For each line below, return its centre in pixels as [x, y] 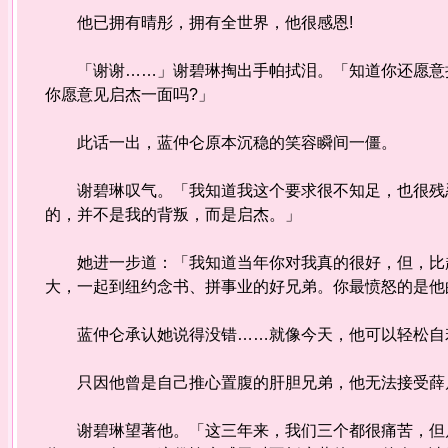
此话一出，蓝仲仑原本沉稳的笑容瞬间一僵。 [221, 142]
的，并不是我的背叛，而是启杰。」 [173, 214]
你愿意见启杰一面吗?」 [130, 94]
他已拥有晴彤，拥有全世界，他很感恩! [199, 22]
